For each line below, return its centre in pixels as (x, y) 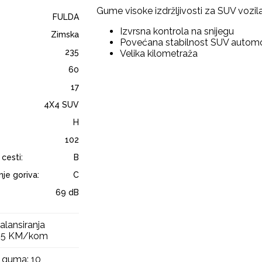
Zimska (65, 35)
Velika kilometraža (159, 54)
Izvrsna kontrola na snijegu (177, 31)
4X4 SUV (61, 105)
